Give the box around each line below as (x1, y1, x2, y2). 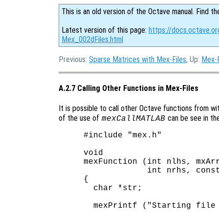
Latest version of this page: (62, 25, 149, 35)
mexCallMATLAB (101, 114, 165, 123)
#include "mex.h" (84, 131, 162, 140)
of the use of (59, 113, 101, 123)
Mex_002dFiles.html (62, 35, 123, 44)
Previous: (59, 55, 89, 64)
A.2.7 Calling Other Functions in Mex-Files (59, 84, 198, 93)
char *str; (84, 183, 143, 193)
